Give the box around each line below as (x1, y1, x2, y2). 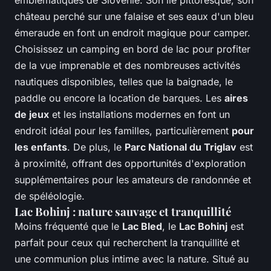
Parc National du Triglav (125, 141, 237, 154)
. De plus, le (67, 141, 125, 154)
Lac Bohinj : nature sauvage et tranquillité (15, 204, 231, 220)
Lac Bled (122, 220, 162, 233)
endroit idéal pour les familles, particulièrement (15, 125, 232, 137)
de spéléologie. (15, 190, 85, 203)
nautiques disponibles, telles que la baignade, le (15, 76, 233, 88)
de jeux (15, 108, 49, 121)
